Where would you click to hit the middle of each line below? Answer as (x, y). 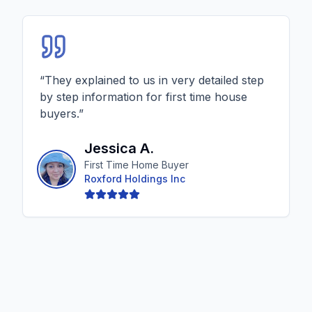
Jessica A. (119, 148)
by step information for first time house (143, 97)
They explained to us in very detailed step (154, 80)
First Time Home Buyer (136, 165)
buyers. (59, 114)
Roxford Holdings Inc (135, 179)
